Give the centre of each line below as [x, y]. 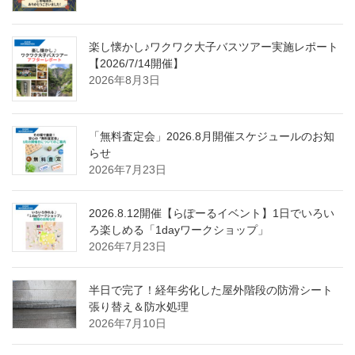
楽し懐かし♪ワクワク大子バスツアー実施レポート [214, 46]
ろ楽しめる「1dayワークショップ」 [179, 229]
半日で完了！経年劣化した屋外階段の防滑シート [211, 290]
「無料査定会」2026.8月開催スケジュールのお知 [212, 136]
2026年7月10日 [128, 323]
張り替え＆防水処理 [139, 306]
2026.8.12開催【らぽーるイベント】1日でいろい [212, 213]
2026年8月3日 [124, 80]
